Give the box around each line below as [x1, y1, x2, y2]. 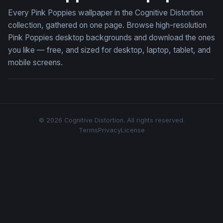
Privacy [98, 126, 121, 134]
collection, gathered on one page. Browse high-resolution [8, 20, 207, 30]
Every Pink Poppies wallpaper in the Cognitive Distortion [8, 8, 203, 18]
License [120, 126, 145, 134]
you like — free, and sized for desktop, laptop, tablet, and [8, 45, 211, 55]
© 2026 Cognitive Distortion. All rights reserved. [38, 116, 185, 124]
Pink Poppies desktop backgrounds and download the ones [8, 33, 215, 43]
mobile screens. [8, 58, 63, 68]
